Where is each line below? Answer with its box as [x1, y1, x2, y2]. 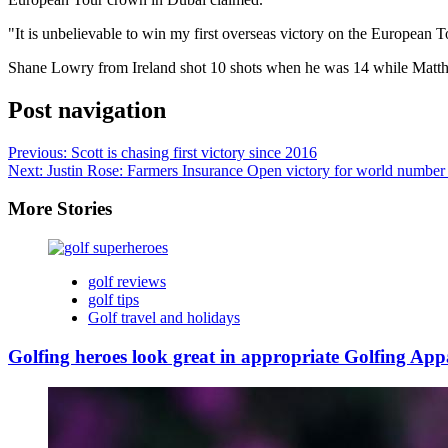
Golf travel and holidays [88, 309, 240, 327]
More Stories [8, 198, 112, 220]
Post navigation [8, 96, 166, 123]
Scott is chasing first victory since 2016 [71, 143, 317, 161]
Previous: [8, 143, 71, 161]
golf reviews [88, 273, 166, 291]
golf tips [88, 291, 139, 309]
